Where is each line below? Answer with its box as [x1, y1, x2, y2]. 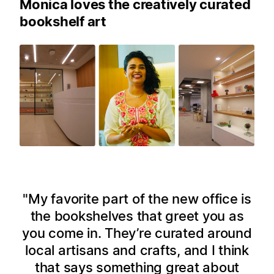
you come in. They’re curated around [22, 224, 252, 241]
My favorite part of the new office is [28, 190, 251, 207]
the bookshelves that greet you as [30, 207, 244, 224]
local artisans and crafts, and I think [25, 242, 249, 258]
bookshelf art [20, 13, 106, 30]
